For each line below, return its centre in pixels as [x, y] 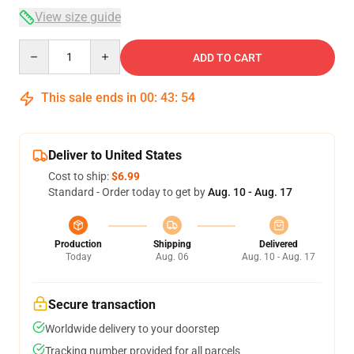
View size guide [78, 17]
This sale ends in [89, 97]
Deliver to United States [115, 155]
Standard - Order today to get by [128, 192]
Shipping [172, 244]
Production [78, 244]
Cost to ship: [80, 176]
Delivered [279, 244]
